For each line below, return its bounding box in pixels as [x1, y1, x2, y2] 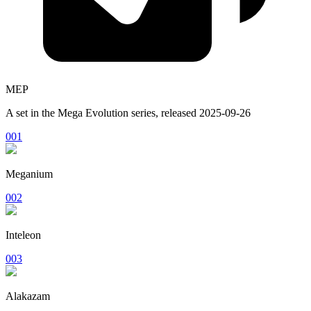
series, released [128, 106, 199, 119]
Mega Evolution [58, 106, 128, 119]
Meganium [6, 167, 53, 180]
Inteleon [6, 228, 41, 241]
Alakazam [6, 289, 50, 302]
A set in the [6, 106, 58, 119]
